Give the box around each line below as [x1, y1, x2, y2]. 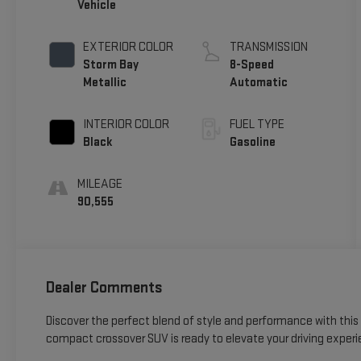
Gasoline [230, 135, 276, 151]
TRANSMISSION [230, 39, 309, 56]
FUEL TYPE [230, 117, 285, 133]
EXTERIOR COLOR [82, 39, 173, 56]
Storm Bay [82, 57, 139, 73]
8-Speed [230, 57, 275, 73]
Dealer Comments [45, 277, 163, 297]
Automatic [230, 75, 288, 91]
